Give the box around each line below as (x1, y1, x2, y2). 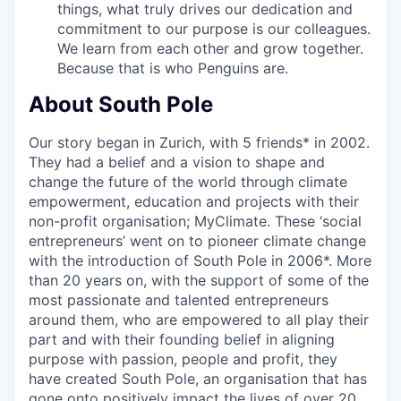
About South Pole (29, 91, 213, 118)
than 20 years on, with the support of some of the (29, 271, 369, 290)
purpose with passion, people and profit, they (29, 350, 337, 369)
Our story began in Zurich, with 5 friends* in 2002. (29, 133, 370, 152)
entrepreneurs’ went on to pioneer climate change (29, 232, 366, 251)
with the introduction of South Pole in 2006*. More (29, 252, 371, 270)
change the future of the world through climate (29, 173, 347, 192)
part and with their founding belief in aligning (29, 330, 335, 349)
